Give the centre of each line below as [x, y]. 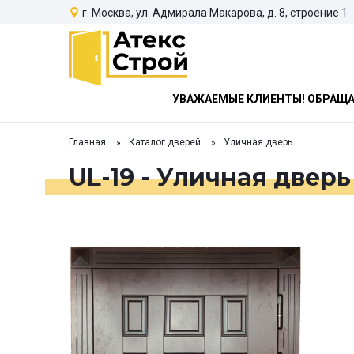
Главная [87, 143]
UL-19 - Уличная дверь [210, 177]
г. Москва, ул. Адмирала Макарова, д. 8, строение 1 [215, 12]
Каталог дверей [165, 143]
